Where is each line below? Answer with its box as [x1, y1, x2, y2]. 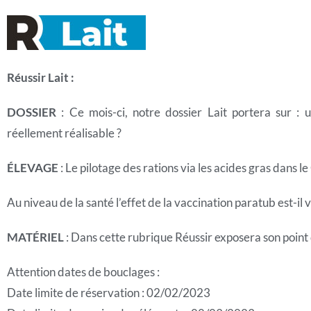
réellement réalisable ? [7, 126, 121, 140]
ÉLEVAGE [7, 160, 58, 175]
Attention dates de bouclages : [7, 264, 160, 279]
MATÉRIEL [7, 230, 64, 244]
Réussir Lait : [7, 70, 74, 85]
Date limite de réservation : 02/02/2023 [7, 285, 210, 300]
